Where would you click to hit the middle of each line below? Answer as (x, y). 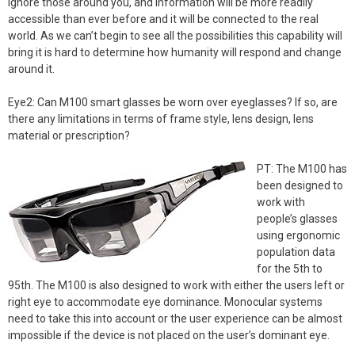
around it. (31, 69)
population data (296, 252)
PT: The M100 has (302, 169)
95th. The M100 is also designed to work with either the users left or (176, 285)
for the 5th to (290, 269)
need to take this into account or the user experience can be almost (175, 319)
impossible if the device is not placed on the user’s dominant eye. (169, 335)
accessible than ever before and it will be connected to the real (163, 19)
